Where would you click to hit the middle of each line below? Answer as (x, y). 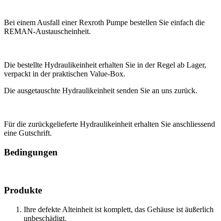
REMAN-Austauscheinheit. (47, 32)
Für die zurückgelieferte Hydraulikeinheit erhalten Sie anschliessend (110, 124)
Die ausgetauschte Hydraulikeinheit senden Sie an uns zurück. (101, 91)
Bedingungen (31, 152)
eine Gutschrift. (28, 133)
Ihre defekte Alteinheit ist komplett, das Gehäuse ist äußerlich (119, 210)
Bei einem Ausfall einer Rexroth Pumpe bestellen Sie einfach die (104, 23)
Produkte (23, 190)
